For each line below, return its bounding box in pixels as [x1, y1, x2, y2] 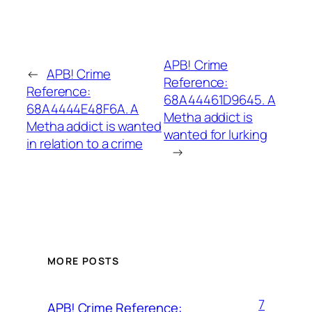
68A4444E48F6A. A [26, 99, 139, 118]
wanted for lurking [164, 125, 267, 144]
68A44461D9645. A [164, 91, 276, 109]
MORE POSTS [47, 253, 119, 267]
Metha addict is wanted [26, 116, 162, 135]
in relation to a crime [26, 134, 143, 153]
